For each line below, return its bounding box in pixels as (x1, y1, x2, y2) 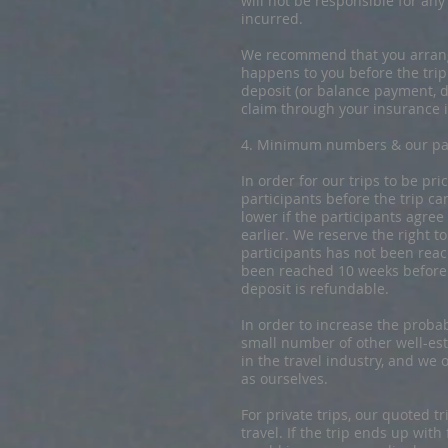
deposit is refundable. (241, 279, 389, 298)
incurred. (241, 9, 303, 28)
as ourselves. (241, 369, 332, 388)
